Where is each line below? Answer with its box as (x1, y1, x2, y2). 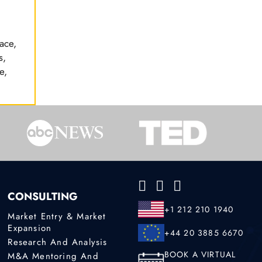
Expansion (8, 221, 52, 235)
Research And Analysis (8, 235, 108, 249)
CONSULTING (8, 189, 78, 205)
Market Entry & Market (8, 209, 106, 223)
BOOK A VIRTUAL (164, 249, 236, 261)
